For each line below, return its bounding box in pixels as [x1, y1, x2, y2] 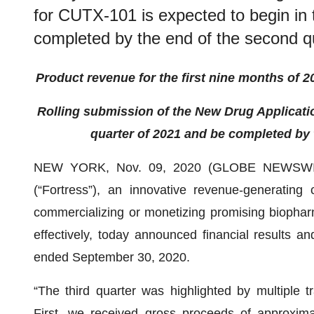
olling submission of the [46, 104, 195, 118]
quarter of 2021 [90, 127, 181, 141]
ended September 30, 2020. [34, 250, 190, 264]
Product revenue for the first [35, 71, 209, 85]
